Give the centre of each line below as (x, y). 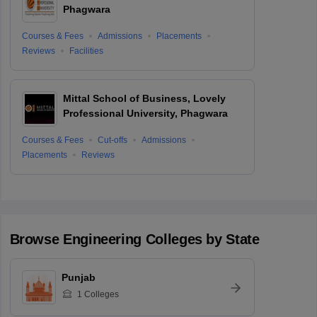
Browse (36, 239)
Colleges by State (201, 239)
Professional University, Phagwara (145, 113)
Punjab (78, 277)
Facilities (86, 51)
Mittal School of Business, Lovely (144, 98)
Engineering (102, 239)
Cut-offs (112, 140)
